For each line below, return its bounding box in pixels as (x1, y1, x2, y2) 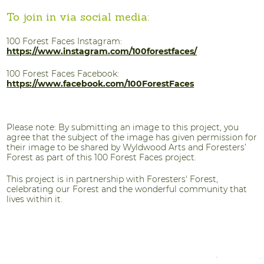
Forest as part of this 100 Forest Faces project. (6, 153, 197, 162)
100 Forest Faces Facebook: (6, 68, 122, 78)
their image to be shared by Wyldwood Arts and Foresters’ (6, 143, 247, 152)
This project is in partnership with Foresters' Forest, (6, 174, 219, 184)
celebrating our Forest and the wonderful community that (6, 184, 247, 194)
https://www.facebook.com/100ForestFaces (6, 78, 194, 88)
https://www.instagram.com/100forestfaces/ (6, 47, 197, 57)
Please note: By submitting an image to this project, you (6, 123, 239, 132)
